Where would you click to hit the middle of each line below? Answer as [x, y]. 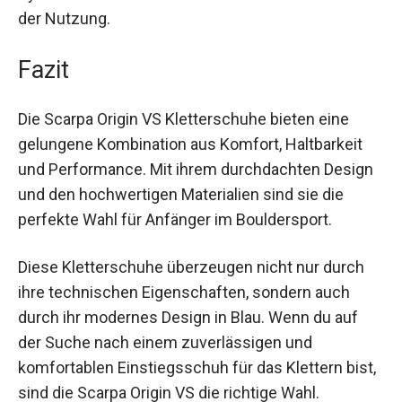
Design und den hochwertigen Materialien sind [182, 180]
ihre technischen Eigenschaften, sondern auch [184, 303]
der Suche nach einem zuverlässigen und [165, 354]
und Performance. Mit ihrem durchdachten [169, 155]
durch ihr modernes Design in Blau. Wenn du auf [188, 328]
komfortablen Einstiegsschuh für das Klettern [180, 379]
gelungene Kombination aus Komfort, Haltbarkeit [190, 130]
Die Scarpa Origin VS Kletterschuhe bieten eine [184, 105]
